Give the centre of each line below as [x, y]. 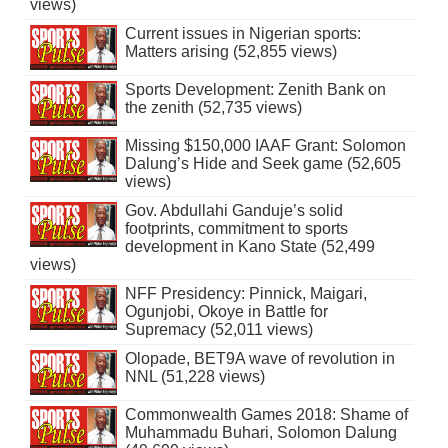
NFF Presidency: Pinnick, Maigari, [245, 293]
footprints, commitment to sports [236, 228]
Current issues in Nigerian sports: [242, 33]
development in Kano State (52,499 [249, 246]
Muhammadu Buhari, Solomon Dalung [260, 432]
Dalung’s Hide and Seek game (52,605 [262, 163]
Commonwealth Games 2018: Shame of [266, 414]
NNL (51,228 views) [194, 376]
